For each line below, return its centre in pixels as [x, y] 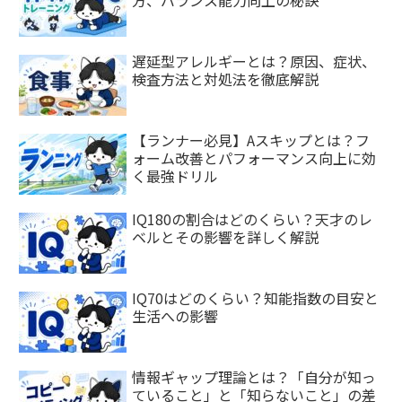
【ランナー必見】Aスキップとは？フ [251, 140]
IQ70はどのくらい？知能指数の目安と [256, 297]
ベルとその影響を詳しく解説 [226, 236]
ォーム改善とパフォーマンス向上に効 [254, 157]
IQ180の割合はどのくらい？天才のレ [253, 218]
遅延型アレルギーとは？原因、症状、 [254, 61]
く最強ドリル [175, 175]
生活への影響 [175, 315]
